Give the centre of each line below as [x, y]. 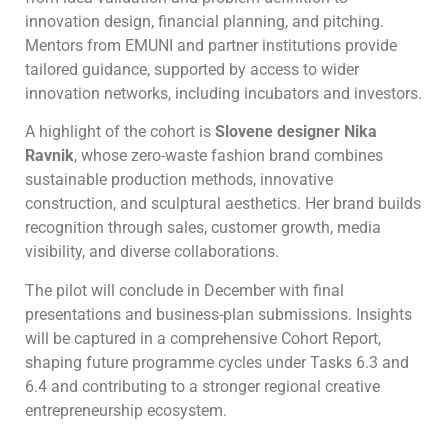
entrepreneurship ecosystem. [126, 410]
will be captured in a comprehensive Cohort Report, [203, 338]
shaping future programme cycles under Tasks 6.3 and [217, 362]
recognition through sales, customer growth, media [203, 228]
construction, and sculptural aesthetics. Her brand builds [223, 204]
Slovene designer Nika [296, 132]
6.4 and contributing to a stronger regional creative [202, 386]
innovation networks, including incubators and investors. [223, 94]
